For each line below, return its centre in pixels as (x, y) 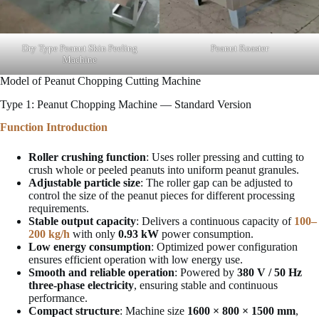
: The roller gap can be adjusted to (216, 183)
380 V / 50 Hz (270, 273)
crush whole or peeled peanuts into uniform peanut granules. (164, 170)
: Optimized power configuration (224, 247)
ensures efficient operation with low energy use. (136, 260)
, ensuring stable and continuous (206, 286)
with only (94, 234)
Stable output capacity (82, 221)
